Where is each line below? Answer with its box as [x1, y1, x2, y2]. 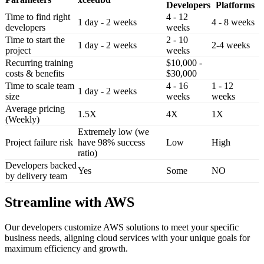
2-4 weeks [212, 39, 250, 50]
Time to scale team [5, 80, 74, 91]
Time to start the [5, 34, 65, 45]
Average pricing [5, 103, 65, 114]
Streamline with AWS [5, 194, 134, 210]
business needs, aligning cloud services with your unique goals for [5, 232, 250, 243]
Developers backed [5, 160, 77, 170]
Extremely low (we [78, 126, 149, 137]
